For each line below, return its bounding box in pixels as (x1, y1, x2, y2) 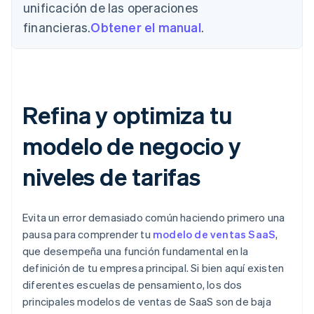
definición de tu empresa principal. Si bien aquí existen (22, 261, 285, 275)
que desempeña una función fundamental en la (22, 244, 249, 259)
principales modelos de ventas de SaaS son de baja (22, 294, 271, 309)
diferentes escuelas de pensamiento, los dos (22, 278, 243, 292)
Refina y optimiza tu (22, 100, 233, 130)
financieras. (23, 19, 91, 36)
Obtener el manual (90, 19, 201, 36)
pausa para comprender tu (22, 227, 153, 242)
